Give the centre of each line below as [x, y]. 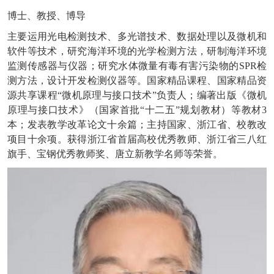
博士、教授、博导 [46, 16]
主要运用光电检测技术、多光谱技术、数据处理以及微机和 [137, 37]
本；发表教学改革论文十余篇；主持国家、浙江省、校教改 [137, 125]
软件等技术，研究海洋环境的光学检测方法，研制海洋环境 [137, 51]
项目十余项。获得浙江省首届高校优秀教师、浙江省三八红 [137, 139]
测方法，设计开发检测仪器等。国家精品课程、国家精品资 [137, 81]
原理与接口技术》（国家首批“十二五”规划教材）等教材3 [137, 110]
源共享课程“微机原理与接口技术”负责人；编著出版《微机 [137, 95]
